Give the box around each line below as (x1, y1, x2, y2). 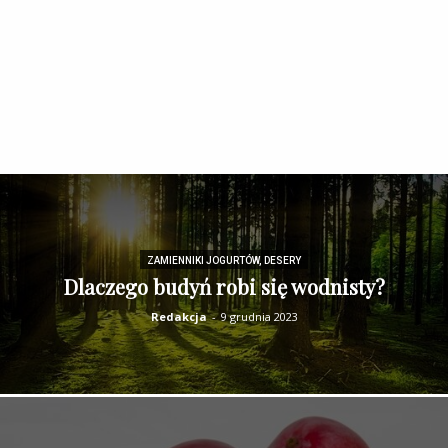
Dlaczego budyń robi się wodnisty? (63, 272, 385, 300)
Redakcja (150, 308, 207, 324)
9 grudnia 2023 (220, 308, 298, 324)
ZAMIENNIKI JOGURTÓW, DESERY (147, 254, 301, 266)
